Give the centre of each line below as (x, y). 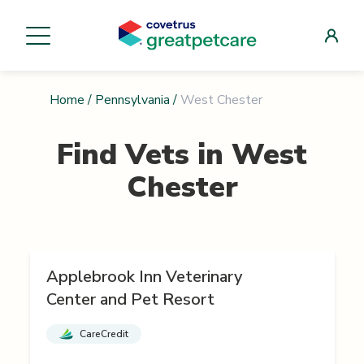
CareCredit (104, 334)
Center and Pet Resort (130, 300)
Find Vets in (144, 155)
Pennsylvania (132, 100)
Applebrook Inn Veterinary (144, 277)
